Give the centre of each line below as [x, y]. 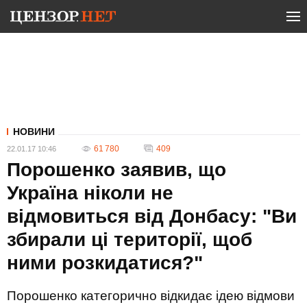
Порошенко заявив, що [116, 170]
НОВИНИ [34, 132]
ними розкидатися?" [105, 263]
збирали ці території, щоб [130, 240]
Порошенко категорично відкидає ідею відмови [151, 296]
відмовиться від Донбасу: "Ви [152, 216]
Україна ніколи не [90, 193]
